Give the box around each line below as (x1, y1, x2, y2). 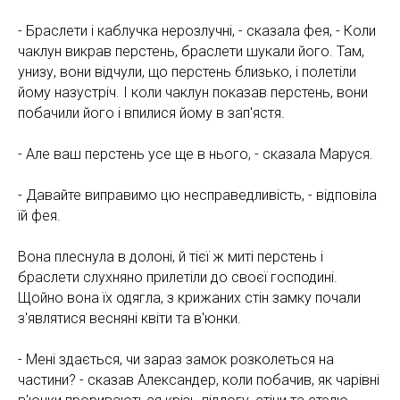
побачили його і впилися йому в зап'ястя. (18, 104, 285, 121)
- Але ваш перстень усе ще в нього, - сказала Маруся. (18, 145, 373, 162)
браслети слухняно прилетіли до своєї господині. (18, 268, 337, 286)
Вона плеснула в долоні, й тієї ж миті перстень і (18, 247, 323, 265)
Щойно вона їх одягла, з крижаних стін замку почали (18, 288, 361, 306)
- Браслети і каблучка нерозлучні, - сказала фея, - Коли (18, 21, 376, 39)
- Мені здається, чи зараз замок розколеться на (18, 350, 334, 368)
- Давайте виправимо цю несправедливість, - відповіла (18, 186, 377, 204)
